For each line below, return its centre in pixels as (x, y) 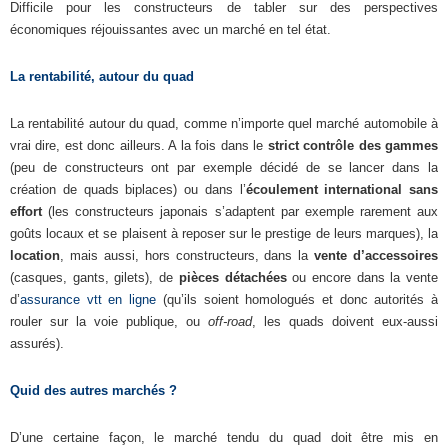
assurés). (37, 343)
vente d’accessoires (376, 255)
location (35, 255)
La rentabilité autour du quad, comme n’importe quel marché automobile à (224, 123)
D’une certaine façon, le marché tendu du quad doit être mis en (224, 437)
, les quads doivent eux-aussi (345, 321)
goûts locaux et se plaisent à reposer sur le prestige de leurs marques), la (224, 233)
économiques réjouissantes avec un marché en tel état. (170, 29)
